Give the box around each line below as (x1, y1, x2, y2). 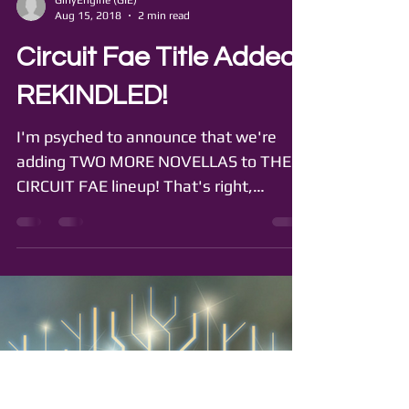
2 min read (138, 129, 190, 142)
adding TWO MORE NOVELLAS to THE (16, 272, 291, 291)
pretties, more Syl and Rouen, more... (16, 321, 286, 341)
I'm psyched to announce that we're (16, 247, 277, 267)
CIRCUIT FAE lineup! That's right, (16, 297, 253, 316)
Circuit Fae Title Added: (16, 163, 303, 192)
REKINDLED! (16, 202, 168, 230)
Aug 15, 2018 (55, 129, 121, 142)
